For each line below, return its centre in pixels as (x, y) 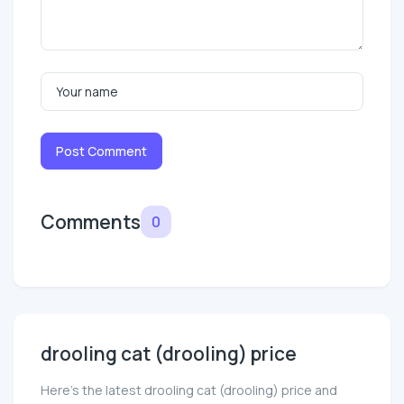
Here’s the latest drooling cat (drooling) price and (189, 390)
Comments (91, 221)
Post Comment (101, 151)
